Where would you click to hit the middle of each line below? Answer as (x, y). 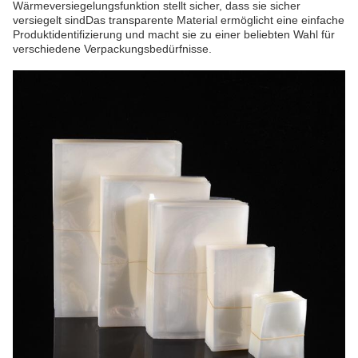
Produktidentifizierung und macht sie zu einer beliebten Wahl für (174, 34)
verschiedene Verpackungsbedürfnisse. (112, 49)
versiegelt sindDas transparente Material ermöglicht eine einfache (179, 20)
